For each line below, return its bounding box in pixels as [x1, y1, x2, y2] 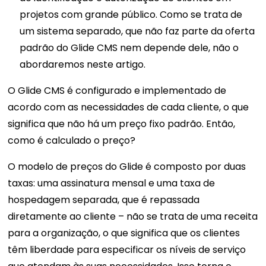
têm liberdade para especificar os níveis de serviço [8, 243, 246, 257]
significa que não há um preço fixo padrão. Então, [8, 117, 236, 131]
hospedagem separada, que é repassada [8, 193, 200, 207]
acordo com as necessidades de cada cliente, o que [8, 100, 249, 115]
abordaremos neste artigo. [20, 58, 146, 72]
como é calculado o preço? [8, 134, 136, 148]
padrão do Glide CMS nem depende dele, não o [20, 41, 239, 55]
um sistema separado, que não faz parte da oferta [20, 24, 255, 39]
